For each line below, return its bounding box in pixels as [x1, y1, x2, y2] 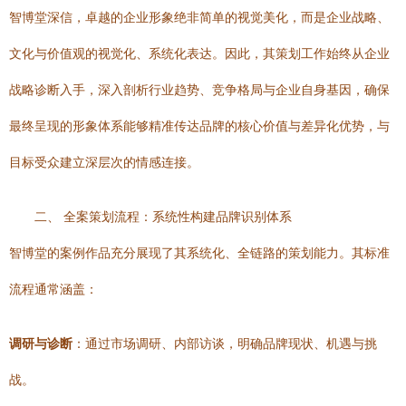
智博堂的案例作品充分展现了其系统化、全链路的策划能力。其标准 [9, 246, 390, 260]
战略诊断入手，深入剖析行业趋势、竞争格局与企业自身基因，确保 [9, 82, 390, 97]
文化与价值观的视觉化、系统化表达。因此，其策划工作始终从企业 [9, 46, 390, 61]
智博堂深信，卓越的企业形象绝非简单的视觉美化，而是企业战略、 [9, 10, 390, 24]
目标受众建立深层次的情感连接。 [9, 155, 199, 169]
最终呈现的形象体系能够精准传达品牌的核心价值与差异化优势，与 [9, 119, 390, 133]
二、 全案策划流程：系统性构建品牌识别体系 [34, 209, 292, 224]
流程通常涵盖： [9, 282, 98, 296]
